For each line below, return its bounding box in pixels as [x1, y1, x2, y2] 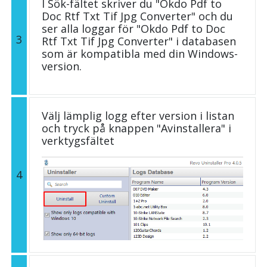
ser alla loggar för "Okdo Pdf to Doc [42, 21, 225, 36]
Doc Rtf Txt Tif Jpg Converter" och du [42, 8, 233, 23]
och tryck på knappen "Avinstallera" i [42, 120, 231, 135]
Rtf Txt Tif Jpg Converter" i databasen [42, 33, 236, 48]
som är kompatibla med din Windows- [42, 46, 238, 61]
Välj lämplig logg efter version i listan [42, 108, 234, 123]
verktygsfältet [42, 133, 114, 148]
